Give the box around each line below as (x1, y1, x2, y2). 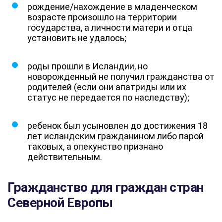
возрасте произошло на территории (27, 11, 177, 22)
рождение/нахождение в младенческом (27, 1, 197, 12)
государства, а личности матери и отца (27, 22, 192, 33)
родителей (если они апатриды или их (27, 81, 186, 92)
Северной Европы (7, 195, 113, 210)
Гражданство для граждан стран (7, 179, 204, 195)
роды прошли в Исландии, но (27, 60, 148, 71)
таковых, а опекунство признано (27, 141, 163, 152)
